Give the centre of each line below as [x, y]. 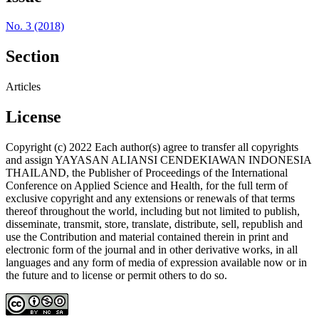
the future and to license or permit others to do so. [116, 276]
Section [32, 57]
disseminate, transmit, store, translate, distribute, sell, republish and [154, 224]
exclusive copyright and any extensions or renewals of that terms [150, 199]
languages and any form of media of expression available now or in [156, 263]
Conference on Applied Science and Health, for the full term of [147, 186]
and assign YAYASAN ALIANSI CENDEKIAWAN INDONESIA [158, 160]
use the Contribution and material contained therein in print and [147, 237]
